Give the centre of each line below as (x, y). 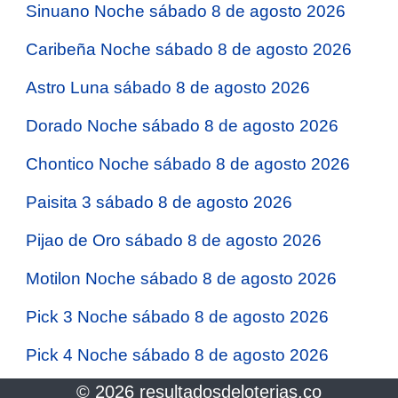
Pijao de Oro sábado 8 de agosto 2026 (174, 240)
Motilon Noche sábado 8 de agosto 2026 (181, 278)
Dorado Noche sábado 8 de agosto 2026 (182, 125)
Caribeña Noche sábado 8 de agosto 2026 (189, 49)
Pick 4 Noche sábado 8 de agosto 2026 (177, 354)
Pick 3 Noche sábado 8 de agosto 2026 (177, 316)
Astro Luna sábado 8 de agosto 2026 (168, 87)
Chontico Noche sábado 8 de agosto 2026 (188, 163)
